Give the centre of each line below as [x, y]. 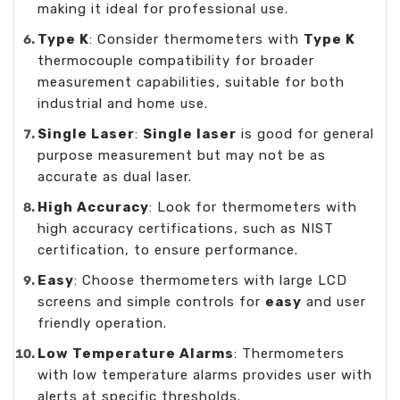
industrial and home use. [123, 103]
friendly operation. [103, 323]
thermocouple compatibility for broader [176, 60]
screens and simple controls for [152, 301]
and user [334, 301]
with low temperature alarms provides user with [205, 375]
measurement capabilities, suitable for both [192, 82]
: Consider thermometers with [197, 39]
